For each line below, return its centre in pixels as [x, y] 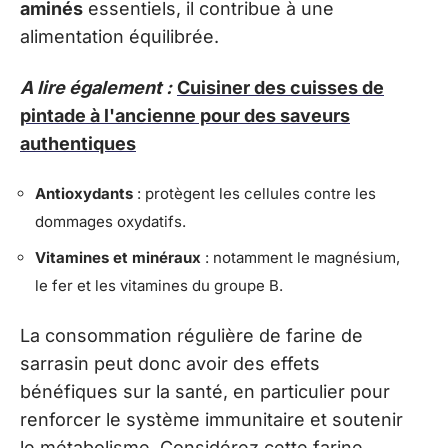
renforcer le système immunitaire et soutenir [211, 420]
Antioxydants [84, 194]
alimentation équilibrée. [119, 37]
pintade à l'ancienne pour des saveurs [185, 115]
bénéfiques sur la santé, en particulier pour [205, 392]
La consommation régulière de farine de [191, 336]
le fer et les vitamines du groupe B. [159, 285]
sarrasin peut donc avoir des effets [170, 364]
